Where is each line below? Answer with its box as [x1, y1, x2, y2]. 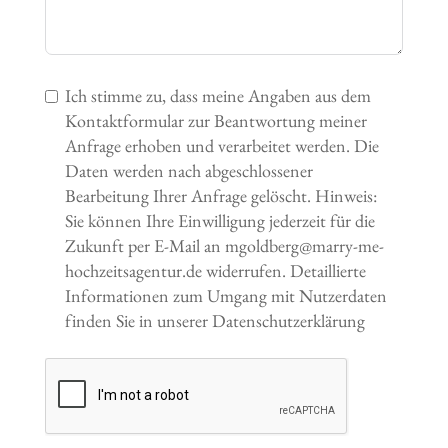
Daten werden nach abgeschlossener [64, 159, 313, 183]
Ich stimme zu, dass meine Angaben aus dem [64, 84, 371, 108]
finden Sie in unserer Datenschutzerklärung [64, 309, 365, 333]
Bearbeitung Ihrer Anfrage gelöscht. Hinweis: [64, 184, 377, 208]
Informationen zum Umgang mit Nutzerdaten [64, 284, 387, 308]
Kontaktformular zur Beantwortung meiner [64, 109, 367, 133]
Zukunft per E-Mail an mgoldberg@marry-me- [64, 234, 384, 258]
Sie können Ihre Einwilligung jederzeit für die [64, 209, 375, 233]
